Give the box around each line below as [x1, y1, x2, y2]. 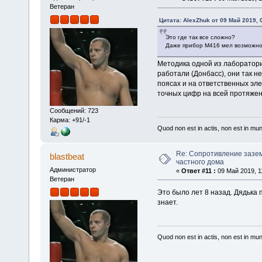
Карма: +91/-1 [49, 116, 90, 123]
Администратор [49, 166, 96, 173]
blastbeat [50, 151, 85, 161]
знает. [157, 198, 178, 206]
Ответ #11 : [181, 167, 216, 174]
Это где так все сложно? [165, 34, 235, 41]
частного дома [175, 158, 224, 166]
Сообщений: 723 [49, 106, 98, 114]
